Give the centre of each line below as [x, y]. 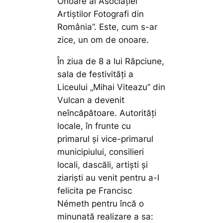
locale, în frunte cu [94, 126]
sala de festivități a [96, 74]
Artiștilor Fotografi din [101, 14]
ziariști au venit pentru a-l [109, 178]
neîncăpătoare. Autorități [107, 113]
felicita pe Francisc [95, 191]
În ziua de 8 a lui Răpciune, [111, 61]
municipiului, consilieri [101, 152]
